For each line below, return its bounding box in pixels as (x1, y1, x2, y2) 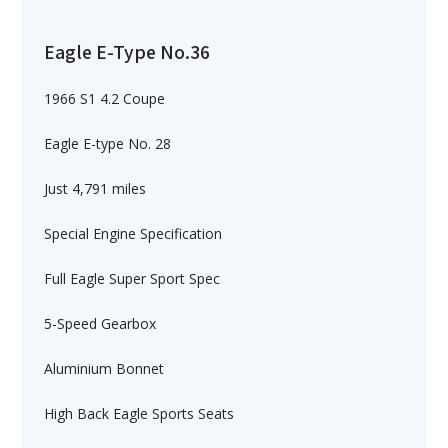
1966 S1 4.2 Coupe (44, 89, 165, 108)
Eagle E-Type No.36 (44, 38, 210, 65)
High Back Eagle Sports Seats (44, 404, 234, 423)
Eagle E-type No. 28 (44, 134, 171, 153)
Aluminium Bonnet (44, 359, 164, 378)
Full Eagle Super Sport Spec (44, 269, 220, 288)
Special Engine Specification (44, 224, 222, 243)
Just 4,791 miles (44, 179, 146, 198)
